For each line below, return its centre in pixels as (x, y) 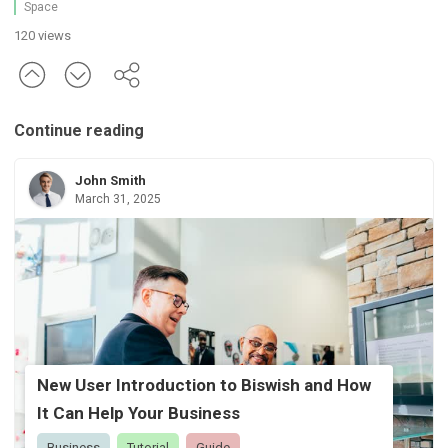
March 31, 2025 (118, 198)
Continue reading (79, 130)
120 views (42, 35)
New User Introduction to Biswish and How (204, 385)
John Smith (110, 180)
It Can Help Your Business (138, 413)
